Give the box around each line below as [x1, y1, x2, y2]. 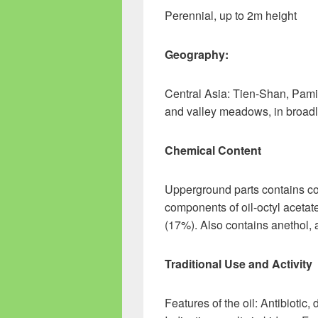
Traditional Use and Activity [165, 256, 312, 272]
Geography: [165, 46, 229, 62]
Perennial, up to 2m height [165, 7, 297, 23]
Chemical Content [165, 142, 261, 158]
